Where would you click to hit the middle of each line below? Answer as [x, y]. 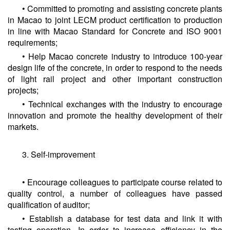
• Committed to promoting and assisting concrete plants [122, 8]
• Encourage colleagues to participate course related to [122, 182]
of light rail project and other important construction [115, 79]
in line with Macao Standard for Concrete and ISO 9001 [115, 31]
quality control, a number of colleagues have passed [115, 193]
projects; [23, 90]
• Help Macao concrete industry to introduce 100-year [122, 56]
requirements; [33, 42]
